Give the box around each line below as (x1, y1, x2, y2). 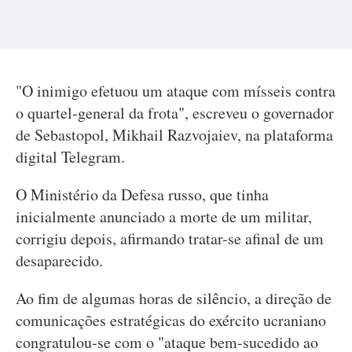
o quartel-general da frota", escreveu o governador (16, 102, 334, 123)
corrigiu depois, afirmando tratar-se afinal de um (16, 228, 324, 249)
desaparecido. (16, 250, 103, 271)
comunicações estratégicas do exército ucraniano (16, 310, 326, 331)
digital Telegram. (16, 146, 125, 167)
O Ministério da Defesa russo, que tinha (16, 184, 269, 205)
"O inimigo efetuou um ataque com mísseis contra (16, 80, 335, 101)
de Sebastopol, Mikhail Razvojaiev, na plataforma (16, 124, 333, 145)
